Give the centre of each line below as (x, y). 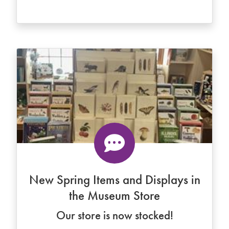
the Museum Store (114, 196)
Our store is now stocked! (114, 215)
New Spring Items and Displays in (114, 180)
